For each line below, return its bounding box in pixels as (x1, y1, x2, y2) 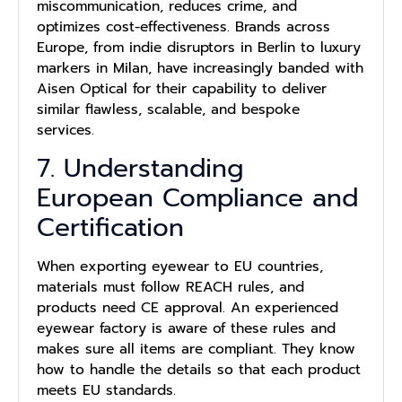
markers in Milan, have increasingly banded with (37, 57, 363, 79)
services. (37, 118, 100, 141)
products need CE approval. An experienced (37, 297, 338, 319)
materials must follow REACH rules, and (37, 276, 304, 299)
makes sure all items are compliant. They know (37, 338, 355, 361)
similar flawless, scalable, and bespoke (37, 98, 300, 120)
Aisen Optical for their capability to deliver (37, 77, 327, 100)
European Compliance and (37, 179, 358, 218)
